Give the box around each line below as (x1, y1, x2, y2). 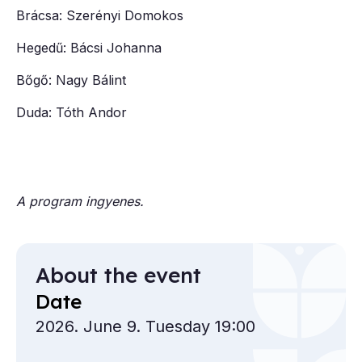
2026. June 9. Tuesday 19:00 (36, 317, 255, 337)
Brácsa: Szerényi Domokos (16, 6, 183, 23)
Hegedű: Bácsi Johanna (16, 39, 162, 56)
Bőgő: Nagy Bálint (16, 71, 126, 88)
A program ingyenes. (16, 193, 144, 210)
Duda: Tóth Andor (16, 103, 127, 120)
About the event (36, 262, 201, 289)
